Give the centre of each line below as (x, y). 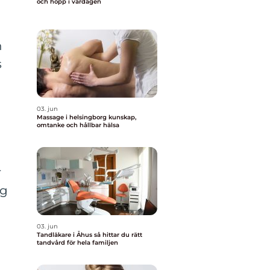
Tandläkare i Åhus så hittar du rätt (65, 235)
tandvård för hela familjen (77, 243)
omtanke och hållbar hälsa (78, 125)
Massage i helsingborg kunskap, (73, 117)
